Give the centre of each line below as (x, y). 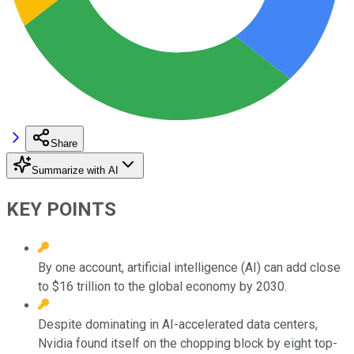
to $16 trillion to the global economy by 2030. (162, 286)
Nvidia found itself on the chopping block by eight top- (188, 343)
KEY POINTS (61, 209)
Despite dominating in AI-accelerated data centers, (178, 324)
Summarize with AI (75, 170)
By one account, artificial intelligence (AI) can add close (189, 267)
